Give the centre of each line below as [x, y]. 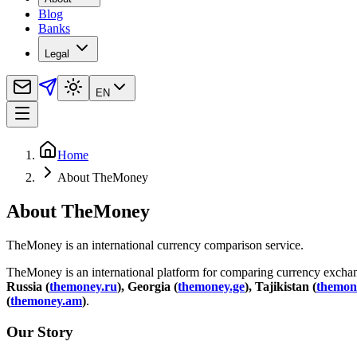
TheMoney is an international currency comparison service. [155, 245]
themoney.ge [211, 287]
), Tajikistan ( [280, 287]
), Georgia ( [147, 287]
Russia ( [28, 287]
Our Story [40, 331]
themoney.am [46, 301]
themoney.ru [83, 287]
